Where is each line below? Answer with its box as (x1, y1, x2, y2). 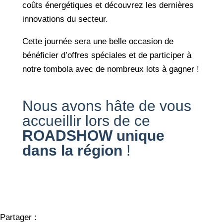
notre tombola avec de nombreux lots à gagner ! (22, 64, 199, 74)
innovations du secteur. (22, 14, 108, 24)
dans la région (22, 142, 122, 159)
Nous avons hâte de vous (22, 97, 191, 114)
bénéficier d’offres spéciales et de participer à (22, 50, 191, 60)
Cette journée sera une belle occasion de (22, 36, 173, 46)
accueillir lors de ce (22, 112, 150, 129)
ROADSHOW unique (22, 127, 165, 144)
